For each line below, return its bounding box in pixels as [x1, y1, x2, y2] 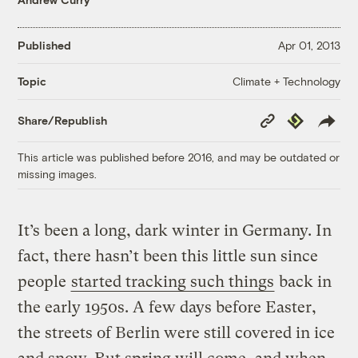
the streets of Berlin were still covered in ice [18, 323, 336, 342]
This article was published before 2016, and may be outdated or [18, 149, 340, 164]
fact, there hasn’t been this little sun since [18, 246, 319, 265]
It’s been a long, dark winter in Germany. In [18, 221, 332, 240]
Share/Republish [18, 113, 108, 128]
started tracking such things [71, 272, 275, 291]
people [18, 272, 71, 291]
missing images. [18, 166, 97, 181]
